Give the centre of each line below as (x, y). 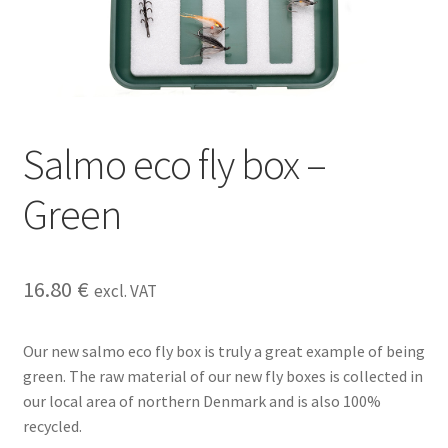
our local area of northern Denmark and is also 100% (201, 401)
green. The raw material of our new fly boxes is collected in (222, 376)
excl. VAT (125, 291)
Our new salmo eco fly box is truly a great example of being (223, 351)
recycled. (52, 426)
